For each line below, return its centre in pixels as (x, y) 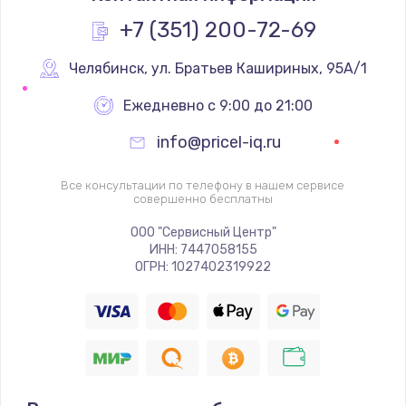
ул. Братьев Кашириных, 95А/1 (259, 68)
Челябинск (106, 68)
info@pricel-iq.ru (219, 142)
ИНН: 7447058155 (203, 249)
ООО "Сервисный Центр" (203, 232)
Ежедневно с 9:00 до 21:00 (218, 105)
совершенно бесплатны (203, 198)
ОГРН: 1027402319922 (203, 266)
